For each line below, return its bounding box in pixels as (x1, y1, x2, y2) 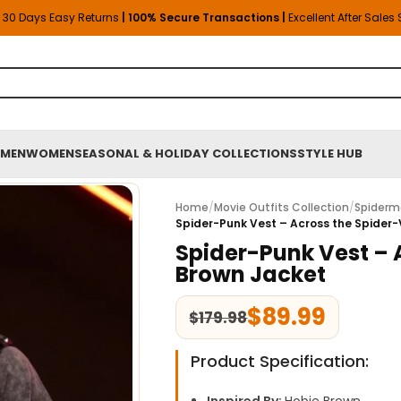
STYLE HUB (297, 145, 363, 162)
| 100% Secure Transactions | (122, 10, 288, 25)
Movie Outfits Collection (214, 200, 350, 215)
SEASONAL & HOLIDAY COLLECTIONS (74, 145, 297, 162)
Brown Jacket (175, 260, 327, 289)
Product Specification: (191, 350, 370, 372)
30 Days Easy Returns (3, 10, 122, 25)
